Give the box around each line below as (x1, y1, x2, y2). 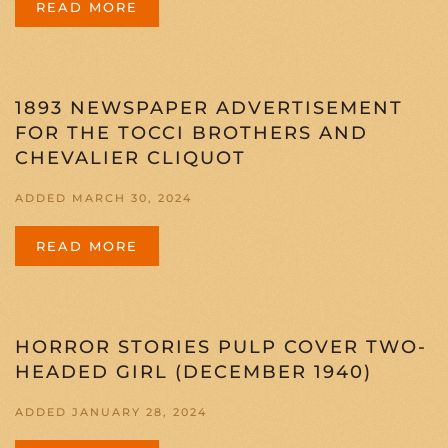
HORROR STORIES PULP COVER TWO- (15, 336, 427, 359)
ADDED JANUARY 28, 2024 (15, 405, 207, 420)
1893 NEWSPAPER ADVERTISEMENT (15, 97, 403, 120)
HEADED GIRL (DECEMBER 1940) (15, 361, 372, 384)
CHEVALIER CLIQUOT (15, 147, 246, 170)
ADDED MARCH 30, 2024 (15, 191, 192, 206)
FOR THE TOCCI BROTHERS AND (15, 122, 368, 145)
